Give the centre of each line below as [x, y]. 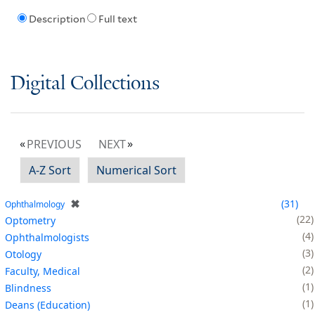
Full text [117, 19]
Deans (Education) [47, 304]
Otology [23, 254]
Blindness [28, 288]
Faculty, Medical [43, 271]
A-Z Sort [50, 170]
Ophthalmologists [47, 237]
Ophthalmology [35, 204]
